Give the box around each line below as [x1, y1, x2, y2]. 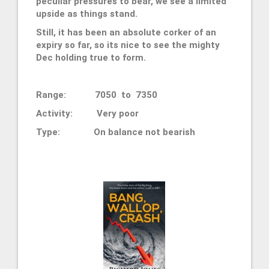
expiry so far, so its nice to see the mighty [36, 39, 220, 50]
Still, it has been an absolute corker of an [36, 26, 216, 38]
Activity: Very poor [36, 107, 139, 119]
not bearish [145, 126, 195, 138]
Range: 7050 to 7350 [36, 89, 174, 100]
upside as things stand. [36, 8, 138, 19]
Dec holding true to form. [36, 52, 146, 63]
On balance [94, 126, 145, 138]
